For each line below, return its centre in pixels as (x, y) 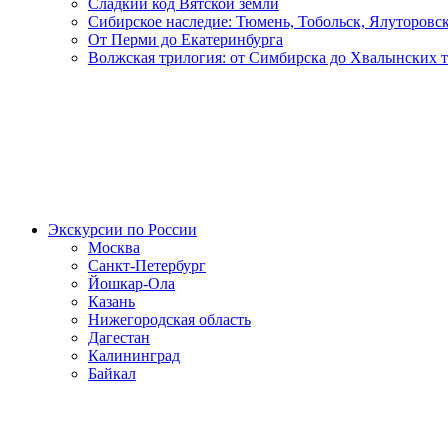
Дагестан (119, 337)
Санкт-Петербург (147, 265)
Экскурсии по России (122, 229)
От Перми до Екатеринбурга (185, 39)
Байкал (112, 373)
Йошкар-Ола (131, 283)
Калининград (134, 355)
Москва (114, 247)
